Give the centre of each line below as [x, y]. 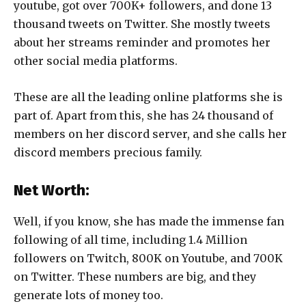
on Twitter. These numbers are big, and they [135, 276]
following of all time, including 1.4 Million [130, 239]
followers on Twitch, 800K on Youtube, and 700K [148, 258]
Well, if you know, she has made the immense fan [149, 221]
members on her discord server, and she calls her [150, 134]
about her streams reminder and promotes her [142, 42]
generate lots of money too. [90, 295]
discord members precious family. [108, 152]
